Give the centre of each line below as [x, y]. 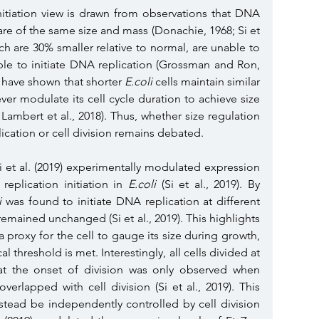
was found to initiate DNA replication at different [131, 201]
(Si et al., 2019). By [208, 184]
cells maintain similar [206, 81]
